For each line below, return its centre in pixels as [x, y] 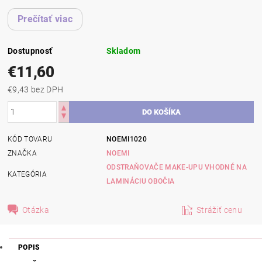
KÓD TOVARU [30, 139]
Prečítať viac [45, 19]
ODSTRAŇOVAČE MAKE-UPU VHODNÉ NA [177, 167]
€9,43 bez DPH [47, 89]
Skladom [124, 51]
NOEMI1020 [127, 139]
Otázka [36, 210]
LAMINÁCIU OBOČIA [141, 181]
